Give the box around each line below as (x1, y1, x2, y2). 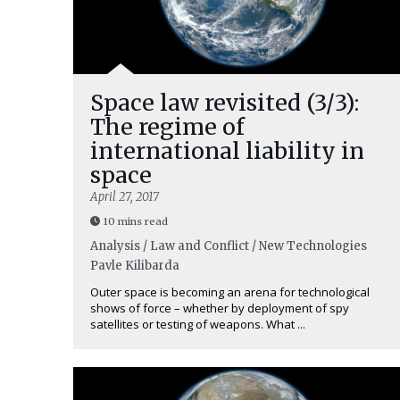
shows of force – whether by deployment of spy (90, 300, 349, 316)
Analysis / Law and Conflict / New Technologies (90, 238, 367, 254)
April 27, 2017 (90, 189, 159, 204)
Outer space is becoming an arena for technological (90, 284, 370, 300)
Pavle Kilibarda (90, 258, 179, 273)
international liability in (90, 137, 364, 165)
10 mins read (104, 215, 168, 228)
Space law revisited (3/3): (90, 88, 359, 117)
